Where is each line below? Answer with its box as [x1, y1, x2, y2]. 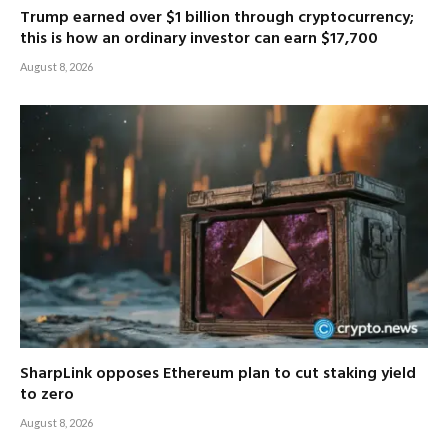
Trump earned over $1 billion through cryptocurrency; [20, 5, 414, 32]
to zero [20, 382, 74, 409]
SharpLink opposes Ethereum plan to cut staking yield [20, 361, 416, 388]
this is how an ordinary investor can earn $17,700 [20, 26, 378, 53]
